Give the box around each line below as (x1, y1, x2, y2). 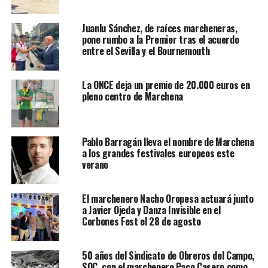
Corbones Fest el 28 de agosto (81, 214, 201, 229)
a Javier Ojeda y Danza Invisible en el (81, 203, 221, 218)
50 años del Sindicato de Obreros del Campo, (81, 248, 255, 263)
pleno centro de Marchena (81, 89, 184, 104)
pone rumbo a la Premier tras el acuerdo (81, 32, 239, 47)
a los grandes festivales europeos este (81, 146, 234, 161)
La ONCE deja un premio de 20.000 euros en (81, 78, 250, 93)
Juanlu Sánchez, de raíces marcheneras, (81, 21, 237, 36)
